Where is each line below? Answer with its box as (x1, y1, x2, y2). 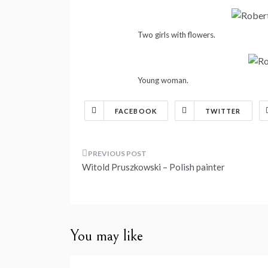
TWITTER (205, 106, 241, 115)
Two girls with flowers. (137, 29, 215, 39)
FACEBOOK (115, 106, 157, 115)
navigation (81, 175, 160, 200)
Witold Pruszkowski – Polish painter (82, 161, 225, 172)
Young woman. (137, 75, 188, 85)
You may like (70, 226, 143, 245)
